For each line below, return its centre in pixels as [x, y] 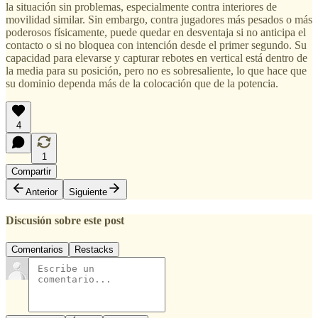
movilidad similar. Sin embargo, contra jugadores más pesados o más [159, 19]
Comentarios [37, 250]
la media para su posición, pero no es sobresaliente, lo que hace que [156, 70]
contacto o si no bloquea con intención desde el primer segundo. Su [156, 45]
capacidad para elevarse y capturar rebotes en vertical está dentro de [157, 57]
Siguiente [88, 192]
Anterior [42, 192]
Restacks [94, 250]
